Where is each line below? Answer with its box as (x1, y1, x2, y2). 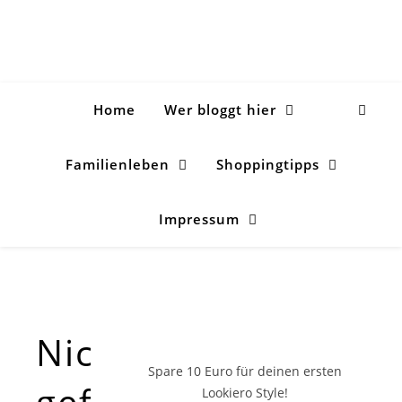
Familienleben (65, 155, 170, 173)
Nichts (36, 328, 152, 377)
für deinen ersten (236, 363, 342, 380)
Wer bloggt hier (164, 100, 276, 118)
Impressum (159, 210, 240, 228)
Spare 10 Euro (148, 363, 236, 380)
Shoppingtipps (215, 155, 319, 173)
